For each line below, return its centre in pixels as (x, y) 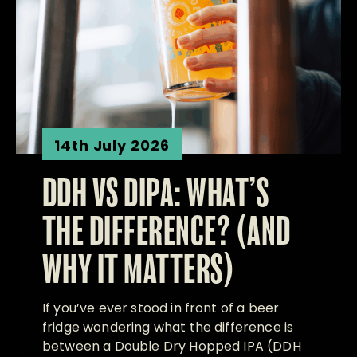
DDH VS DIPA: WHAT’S (156, 195)
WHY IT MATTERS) (139, 271)
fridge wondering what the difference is (168, 327)
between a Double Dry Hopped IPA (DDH (172, 346)
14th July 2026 (112, 145)
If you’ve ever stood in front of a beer (161, 308)
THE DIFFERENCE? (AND (167, 233)
